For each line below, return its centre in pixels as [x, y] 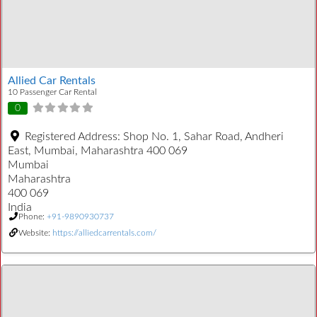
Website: [35, 232]
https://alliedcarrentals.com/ [104, 232]
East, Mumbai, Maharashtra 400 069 [98, 150]
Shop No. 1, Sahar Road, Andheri [203, 136]
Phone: [33, 216]
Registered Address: [74, 136]
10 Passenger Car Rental [52, 92]
